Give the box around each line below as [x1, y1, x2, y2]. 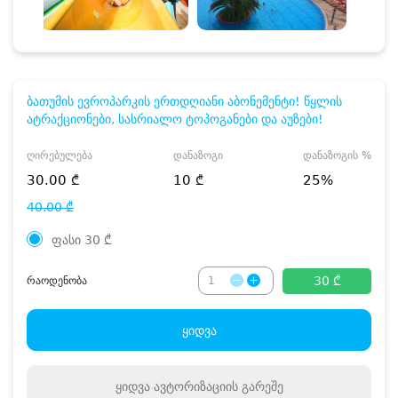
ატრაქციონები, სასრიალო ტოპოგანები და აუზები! [27, 112, 323, 127]
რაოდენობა [27, 275, 87, 288]
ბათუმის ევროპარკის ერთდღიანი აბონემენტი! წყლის [27, 94, 342, 109]
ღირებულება [27, 149, 92, 163]
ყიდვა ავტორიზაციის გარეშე [115, 378, 283, 394]
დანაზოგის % [303, 149, 371, 163]
